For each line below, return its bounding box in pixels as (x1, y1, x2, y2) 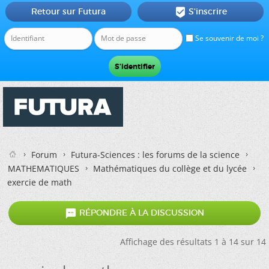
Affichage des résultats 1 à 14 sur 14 (120, 236, 266, 247)
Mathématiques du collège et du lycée (93, 163, 247, 174)
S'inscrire (188, 6, 227, 17)
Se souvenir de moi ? (193, 33, 264, 43)
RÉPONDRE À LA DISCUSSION (77, 207, 204, 219)
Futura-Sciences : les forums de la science (71, 149, 240, 160)
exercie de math (7, 177, 72, 188)
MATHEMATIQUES (8, 163, 79, 174)
